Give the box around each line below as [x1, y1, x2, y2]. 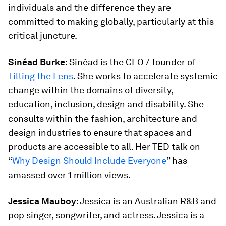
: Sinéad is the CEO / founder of [65, 56, 196, 67]
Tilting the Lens [8, 71, 73, 81]
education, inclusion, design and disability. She [8, 99, 204, 109]
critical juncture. [8, 30, 77, 41]
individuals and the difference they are [8, 2, 171, 13]
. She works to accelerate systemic [73, 71, 218, 81]
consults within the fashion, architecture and [8, 113, 197, 124]
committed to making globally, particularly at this [8, 16, 214, 27]
